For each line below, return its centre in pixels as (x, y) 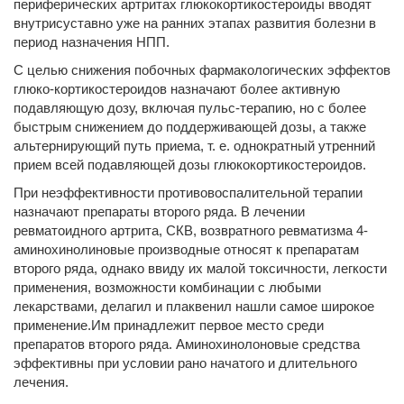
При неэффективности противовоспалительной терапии (188, 193)
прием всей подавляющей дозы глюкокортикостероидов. (190, 165)
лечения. (41, 382)
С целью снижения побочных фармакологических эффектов (202, 70)
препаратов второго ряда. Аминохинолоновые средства (187, 344)
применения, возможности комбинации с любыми (167, 287)
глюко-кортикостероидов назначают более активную (177, 89)
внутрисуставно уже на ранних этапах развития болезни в (195, 23)
